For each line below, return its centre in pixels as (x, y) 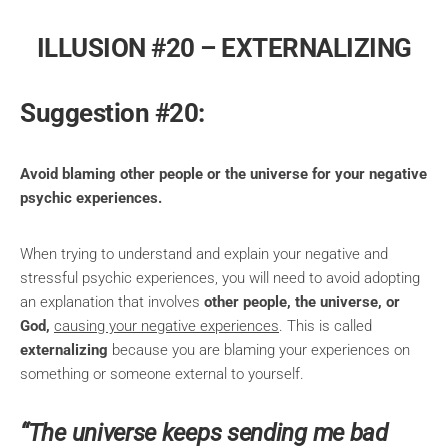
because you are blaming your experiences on (259, 350)
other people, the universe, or (302, 302)
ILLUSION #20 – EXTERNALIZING (224, 48)
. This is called (325, 326)
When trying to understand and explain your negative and (204, 254)
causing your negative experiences (166, 326)
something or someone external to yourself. (162, 374)
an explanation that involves (112, 302)
